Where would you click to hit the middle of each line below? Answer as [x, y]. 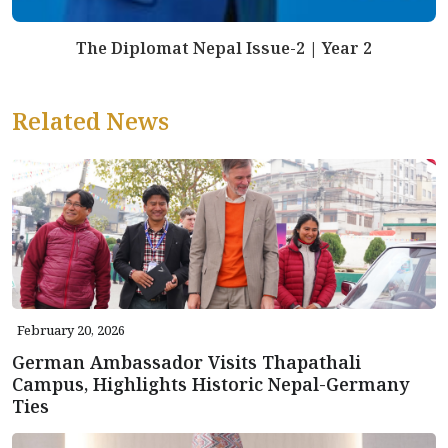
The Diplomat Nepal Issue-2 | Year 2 [224, 47]
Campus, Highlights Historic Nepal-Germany [210, 383]
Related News [90, 120]
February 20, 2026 [71, 329]
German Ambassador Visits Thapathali [186, 361]
